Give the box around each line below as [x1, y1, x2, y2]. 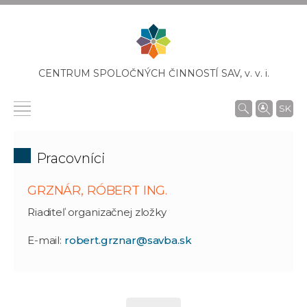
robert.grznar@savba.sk [64, 233, 192, 247]
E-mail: [27, 233, 64, 247]
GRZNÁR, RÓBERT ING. [27, 182, 168, 198]
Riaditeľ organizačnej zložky [27, 205, 167, 219]
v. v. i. [244, 66, 269, 79]
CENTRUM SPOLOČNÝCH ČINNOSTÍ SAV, [38, 66, 245, 79]
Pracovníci [36, 150, 106, 167]
